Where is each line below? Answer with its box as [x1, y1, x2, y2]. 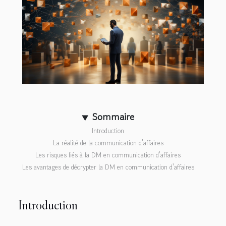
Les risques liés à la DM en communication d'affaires [35, 150, 181, 160]
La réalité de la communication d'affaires [52, 138, 163, 148]
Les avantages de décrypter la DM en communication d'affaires [22, 162, 194, 173]
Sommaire [92, 110, 134, 125]
